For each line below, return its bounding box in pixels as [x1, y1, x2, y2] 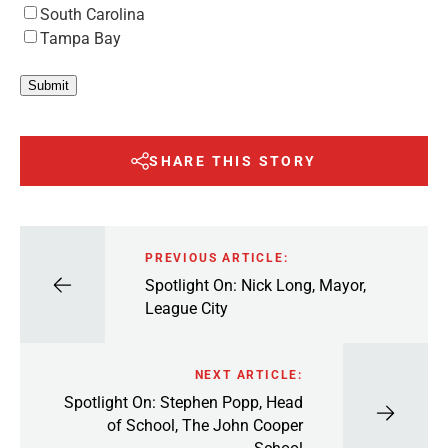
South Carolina [40, 5, 145, 25]
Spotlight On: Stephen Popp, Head [64, 392, 303, 412]
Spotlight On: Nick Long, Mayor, [145, 275, 366, 295]
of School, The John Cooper [107, 415, 303, 435]
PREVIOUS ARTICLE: [145, 250, 289, 265]
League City [145, 298, 228, 318]
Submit [28, 78, 69, 94]
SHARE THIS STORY [149, 153, 317, 170]
